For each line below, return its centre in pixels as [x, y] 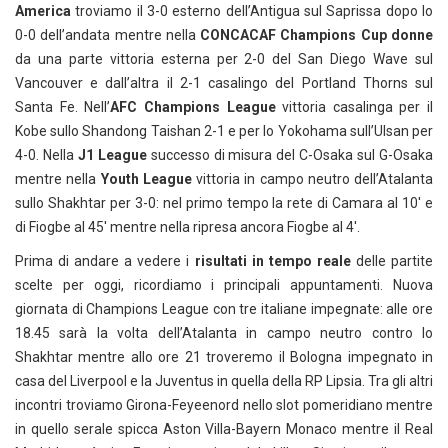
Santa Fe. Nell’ [63, 107]
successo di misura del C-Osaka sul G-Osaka [292, 155]
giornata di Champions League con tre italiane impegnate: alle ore [224, 309]
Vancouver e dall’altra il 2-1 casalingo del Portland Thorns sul [224, 83]
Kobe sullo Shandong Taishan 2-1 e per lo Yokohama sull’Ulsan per [224, 131]
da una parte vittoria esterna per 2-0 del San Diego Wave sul [224, 59]
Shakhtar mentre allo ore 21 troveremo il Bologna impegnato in [224, 357]
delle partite [394, 261]
